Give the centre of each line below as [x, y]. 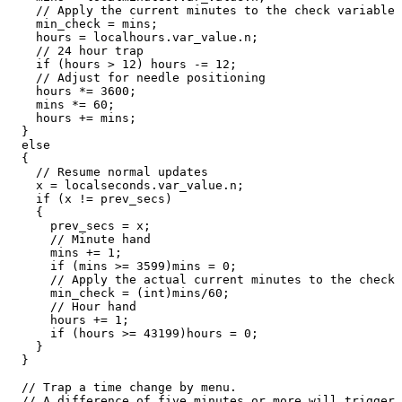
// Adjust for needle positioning [136, 77]
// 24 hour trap [75, 50]
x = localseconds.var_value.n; [126, 185]
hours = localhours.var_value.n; [133, 37]
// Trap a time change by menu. [126, 387]
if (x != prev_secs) [90, 198]
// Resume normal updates [108, 171]
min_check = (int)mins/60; [118, 293]
